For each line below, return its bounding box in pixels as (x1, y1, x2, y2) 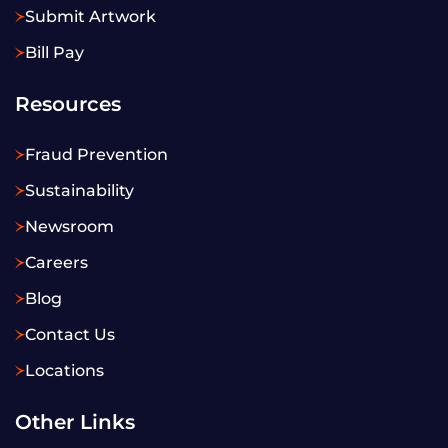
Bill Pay (25, 42, 84, 62)
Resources (15, 91, 121, 116)
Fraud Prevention (25, 144, 168, 164)
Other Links (15, 409, 135, 434)
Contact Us (25, 324, 115, 344)
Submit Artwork (25, 6, 156, 26)
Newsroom (25, 216, 114, 236)
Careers (25, 252, 88, 272)
